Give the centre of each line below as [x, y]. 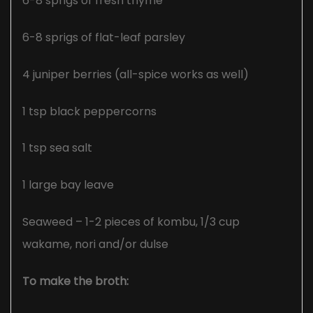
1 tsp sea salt [57, 148]
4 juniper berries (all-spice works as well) [136, 74]
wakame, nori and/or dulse [95, 244]
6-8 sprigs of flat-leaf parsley [104, 38]
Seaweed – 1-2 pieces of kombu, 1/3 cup [131, 222]
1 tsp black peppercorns [89, 111]
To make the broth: [75, 281]
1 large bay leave [68, 185]
